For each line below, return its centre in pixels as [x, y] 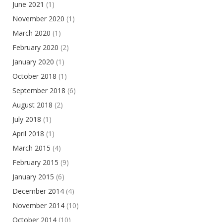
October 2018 [34, 76]
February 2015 [35, 162]
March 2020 [31, 33]
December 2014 [38, 191]
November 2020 [38, 18]
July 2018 [27, 119]
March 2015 [31, 148]
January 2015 [33, 176]
